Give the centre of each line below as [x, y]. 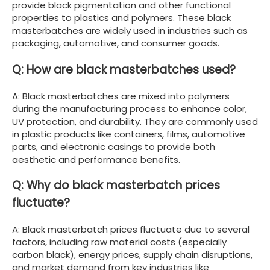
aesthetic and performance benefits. [96, 159]
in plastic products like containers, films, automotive [129, 134]
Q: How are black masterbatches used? [124, 69]
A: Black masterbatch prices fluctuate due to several [131, 229]
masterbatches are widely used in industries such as [130, 31]
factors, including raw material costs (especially [119, 242]
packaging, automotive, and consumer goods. [116, 43]
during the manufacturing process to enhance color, [130, 108]
